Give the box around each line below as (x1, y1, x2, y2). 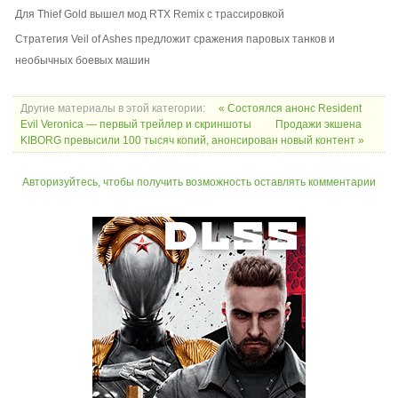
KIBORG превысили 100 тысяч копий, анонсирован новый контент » (20, 134, 364, 147)
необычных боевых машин (15, 54, 150, 68)
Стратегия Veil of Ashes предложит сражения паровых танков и (15, 33, 335, 46)
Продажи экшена (275, 118, 362, 131)
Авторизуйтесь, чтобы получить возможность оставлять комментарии (22, 176, 376, 189)
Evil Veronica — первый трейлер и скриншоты (20, 118, 254, 131)
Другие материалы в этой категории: (20, 102, 205, 115)
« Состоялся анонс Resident (219, 102, 362, 115)
